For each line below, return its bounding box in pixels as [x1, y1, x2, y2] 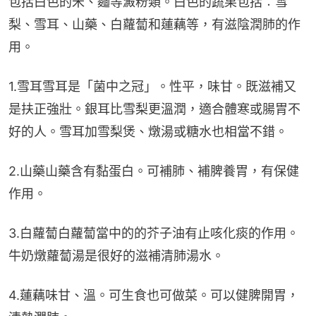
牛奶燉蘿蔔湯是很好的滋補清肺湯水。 [8, 248, 224, 263]
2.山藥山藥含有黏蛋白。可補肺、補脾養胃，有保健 [8, 163, 299, 178]
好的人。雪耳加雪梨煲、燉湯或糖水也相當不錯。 [8, 123, 288, 139]
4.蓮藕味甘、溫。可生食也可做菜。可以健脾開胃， [8, 287, 299, 303]
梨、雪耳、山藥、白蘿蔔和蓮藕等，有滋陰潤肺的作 [8, 16, 300, 32]
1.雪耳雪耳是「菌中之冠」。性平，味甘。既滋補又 [8, 78, 296, 94]
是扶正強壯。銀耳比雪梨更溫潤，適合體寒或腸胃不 [8, 101, 300, 116]
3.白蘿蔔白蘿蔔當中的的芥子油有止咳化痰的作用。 [8, 225, 299, 241]
